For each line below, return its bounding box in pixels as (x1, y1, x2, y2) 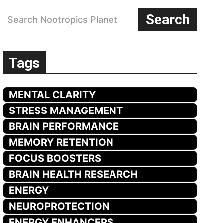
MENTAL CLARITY (9, 88, 96, 101)
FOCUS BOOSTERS (9, 152, 102, 164)
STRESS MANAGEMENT (9, 104, 123, 116)
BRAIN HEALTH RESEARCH (9, 168, 138, 180)
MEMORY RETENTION (9, 136, 114, 148)
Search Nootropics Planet (7, 14, 118, 25)
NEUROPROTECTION (9, 200, 110, 212)
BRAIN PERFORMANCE (9, 120, 119, 132)
